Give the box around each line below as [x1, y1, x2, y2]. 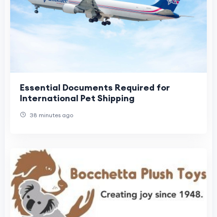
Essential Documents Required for [20, 82, 170, 93]
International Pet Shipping [20, 93, 135, 104]
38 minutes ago [28, 111, 73, 119]
